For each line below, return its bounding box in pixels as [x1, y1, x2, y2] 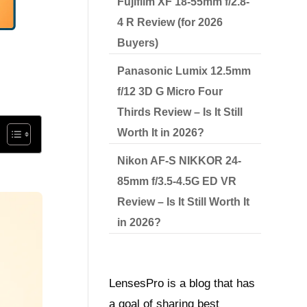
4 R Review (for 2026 [117, 16, 223, 28]
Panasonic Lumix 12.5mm [117, 65, 251, 77]
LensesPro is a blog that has [109, 277, 256, 291]
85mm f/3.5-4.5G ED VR [117, 175, 237, 187]
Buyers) [117, 37, 159, 49]
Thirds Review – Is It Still [117, 106, 243, 118]
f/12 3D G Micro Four [117, 86, 223, 97]
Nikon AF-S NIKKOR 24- [117, 155, 242, 167]
